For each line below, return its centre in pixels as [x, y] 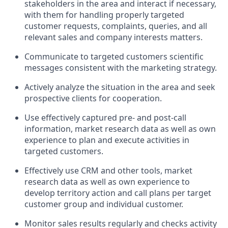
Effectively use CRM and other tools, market [108, 170]
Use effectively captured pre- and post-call [105, 118]
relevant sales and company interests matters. [113, 37]
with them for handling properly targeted [104, 15]
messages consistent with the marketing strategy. [121, 68]
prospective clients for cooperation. [93, 98]
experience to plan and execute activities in [107, 140]
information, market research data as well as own [120, 129]
